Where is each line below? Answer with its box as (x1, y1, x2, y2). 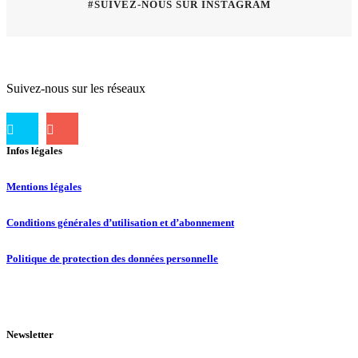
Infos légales (6, 145, 62, 157)
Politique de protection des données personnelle (6, 253, 218, 265)
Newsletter (6, 328, 54, 341)
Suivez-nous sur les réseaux (6, 82, 145, 96)
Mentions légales (6, 181, 82, 193)
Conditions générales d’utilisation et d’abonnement (6, 217, 234, 229)
